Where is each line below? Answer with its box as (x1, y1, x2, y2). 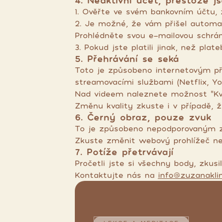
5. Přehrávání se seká (74, 53, 179, 64)
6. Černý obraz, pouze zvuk (74, 111, 211, 122)
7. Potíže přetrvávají (74, 146, 173, 157)
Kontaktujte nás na (74, 170, 158, 180)
